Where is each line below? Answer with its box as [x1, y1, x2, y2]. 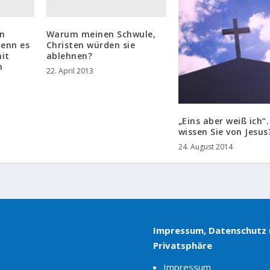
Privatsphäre [152, 239, 212, 252]
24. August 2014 [178, 142, 233, 152]
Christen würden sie [46, 39, 136, 51]
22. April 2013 [46, 66, 93, 77]
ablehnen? [46, 50, 93, 62]
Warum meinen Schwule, [46, 28, 156, 40]
